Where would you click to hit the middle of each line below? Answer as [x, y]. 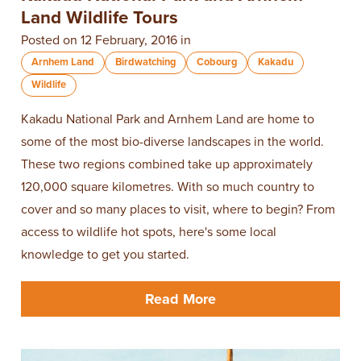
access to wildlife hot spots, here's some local [149, 232]
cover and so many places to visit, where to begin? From [178, 210]
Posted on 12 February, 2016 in [106, 41]
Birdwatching [145, 62]
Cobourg [217, 62]
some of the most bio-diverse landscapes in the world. [172, 142]
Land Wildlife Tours [100, 17]
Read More [180, 299]
